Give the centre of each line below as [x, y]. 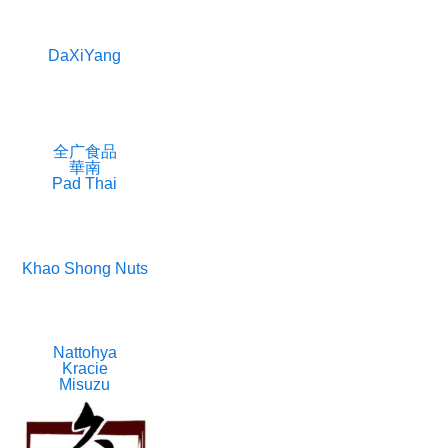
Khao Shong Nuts [84, 268]
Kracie [84, 369]
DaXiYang [85, 56]
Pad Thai [85, 184]
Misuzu [85, 385]
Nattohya [84, 353]
